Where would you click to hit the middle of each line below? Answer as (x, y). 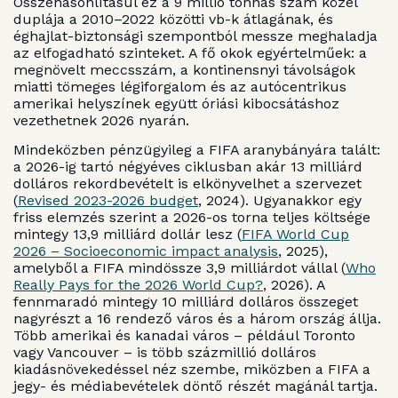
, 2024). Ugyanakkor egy (280, 201)
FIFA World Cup (295, 235)
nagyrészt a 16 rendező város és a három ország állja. (197, 319)
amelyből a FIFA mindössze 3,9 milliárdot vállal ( (179, 268)
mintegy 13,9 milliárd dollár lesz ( (127, 235)
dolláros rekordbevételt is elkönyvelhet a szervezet (187, 184)
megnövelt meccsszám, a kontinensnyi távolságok (184, 69)
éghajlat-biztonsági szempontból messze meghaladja (195, 36)
